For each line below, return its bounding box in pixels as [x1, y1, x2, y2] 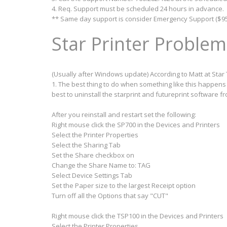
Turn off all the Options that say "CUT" [52, 191, 168, 200]
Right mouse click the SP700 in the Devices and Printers [52, 120, 220, 129]
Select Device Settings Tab [52, 171, 132, 180]
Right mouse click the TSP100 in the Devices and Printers [52, 211, 223, 220]
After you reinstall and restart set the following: [52, 110, 196, 119]
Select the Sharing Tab [52, 140, 121, 149]
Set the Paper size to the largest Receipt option [52, 181, 196, 190]
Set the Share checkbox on [52, 150, 134, 160]
